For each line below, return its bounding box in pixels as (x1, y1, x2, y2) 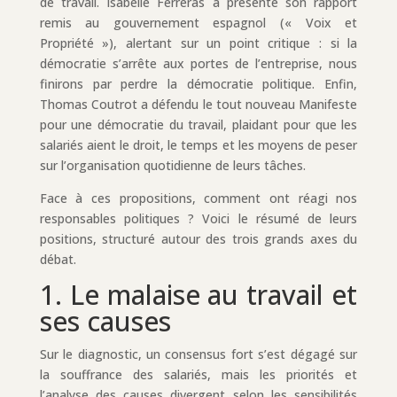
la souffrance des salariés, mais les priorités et (39, 365, 358, 383)
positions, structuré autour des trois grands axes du (39, 230, 358, 247)
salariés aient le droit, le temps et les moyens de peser (39, 136, 358, 153)
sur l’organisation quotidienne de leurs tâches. (39, 156, 306, 174)
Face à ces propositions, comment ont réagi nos (39, 189, 358, 206)
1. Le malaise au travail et (39, 276, 358, 313)
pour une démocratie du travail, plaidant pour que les (39, 115, 358, 133)
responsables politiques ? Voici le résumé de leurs (39, 209, 358, 227)
